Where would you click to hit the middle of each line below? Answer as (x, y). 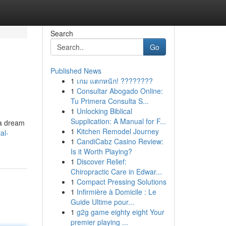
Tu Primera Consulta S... (109, 101)
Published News (76, 71)
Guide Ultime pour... (102, 202)
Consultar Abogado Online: (120, 91)
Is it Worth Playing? (101, 151)
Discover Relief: (101, 161)
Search (62, 33)
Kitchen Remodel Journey (118, 131)
